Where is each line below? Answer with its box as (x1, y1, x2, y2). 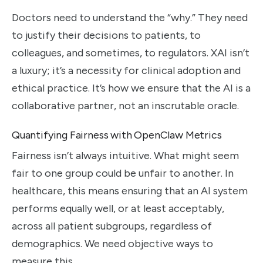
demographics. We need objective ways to (12, 237, 213, 250)
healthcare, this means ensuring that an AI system (12, 184, 248, 197)
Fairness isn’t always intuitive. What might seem (12, 149, 239, 162)
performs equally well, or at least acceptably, (12, 201, 224, 215)
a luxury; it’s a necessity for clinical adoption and (12, 63, 241, 77)
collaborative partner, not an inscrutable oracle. (12, 99, 239, 112)
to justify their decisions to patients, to (12, 28, 201, 42)
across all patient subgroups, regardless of (12, 219, 212, 232)
